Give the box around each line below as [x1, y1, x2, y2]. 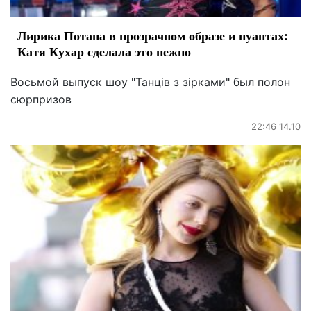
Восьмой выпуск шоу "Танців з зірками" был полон [10, 74, 290, 89]
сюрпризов [10, 92, 72, 106]
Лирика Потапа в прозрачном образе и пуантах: [17, 26, 288, 44]
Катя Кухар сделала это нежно [17, 42, 191, 60]
